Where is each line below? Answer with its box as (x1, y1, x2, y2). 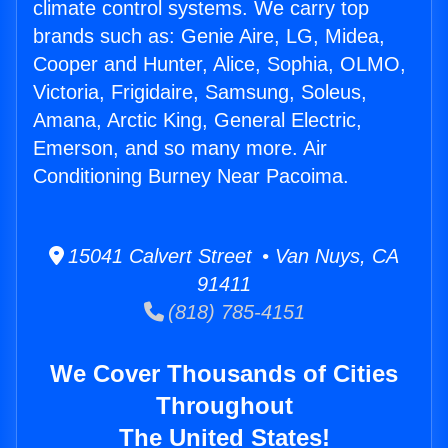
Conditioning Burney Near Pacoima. (33, 165, 349, 188)
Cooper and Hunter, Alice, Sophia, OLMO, (33, 53, 406, 76)
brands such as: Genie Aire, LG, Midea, (33, 25, 385, 48)
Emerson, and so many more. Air (33, 137, 327, 160)
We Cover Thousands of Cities (50, 360, 398, 388)
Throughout (155, 392, 293, 420)
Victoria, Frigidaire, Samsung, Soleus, (33, 81, 367, 104)
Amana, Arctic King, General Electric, (33, 109, 362, 132)
